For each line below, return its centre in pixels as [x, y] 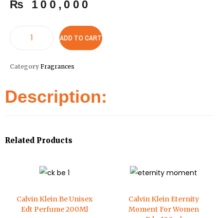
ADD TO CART [81, 38]
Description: [56, 97]
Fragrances [57, 67]
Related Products [39, 141]
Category [24, 67]
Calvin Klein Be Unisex [54, 199]
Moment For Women [163, 209]
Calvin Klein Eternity [163, 199]
